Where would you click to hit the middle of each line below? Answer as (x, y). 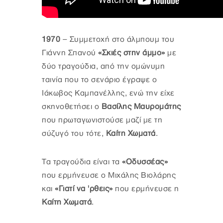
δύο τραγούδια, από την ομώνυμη (103, 67)
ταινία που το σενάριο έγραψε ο (99, 80)
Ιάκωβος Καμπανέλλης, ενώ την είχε (108, 94)
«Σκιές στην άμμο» (131, 53)
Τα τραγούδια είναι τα (82, 162)
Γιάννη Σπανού (69, 53)
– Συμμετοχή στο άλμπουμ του (118, 40)
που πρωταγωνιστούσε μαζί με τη (102, 120)
